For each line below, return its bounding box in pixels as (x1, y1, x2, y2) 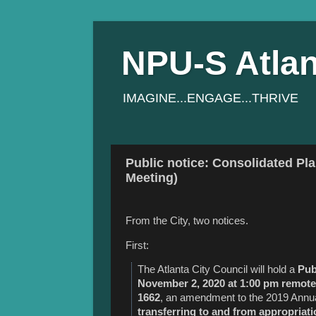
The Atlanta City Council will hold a (138, 264, 298, 276)
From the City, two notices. (126, 214, 248, 226)
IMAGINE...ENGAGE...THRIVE (123, 91, 298, 105)
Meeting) (126, 170, 178, 185)
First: (126, 239, 152, 251)
